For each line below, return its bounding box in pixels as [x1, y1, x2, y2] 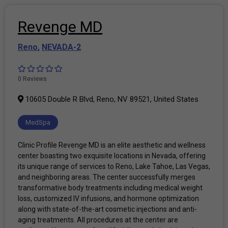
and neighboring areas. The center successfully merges [18, 173, 195, 181]
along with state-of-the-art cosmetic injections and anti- [18, 205, 197, 213]
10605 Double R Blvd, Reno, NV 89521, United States [23, 94, 198, 104]
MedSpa [25, 118, 50, 126]
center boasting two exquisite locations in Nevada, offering [18, 151, 206, 160]
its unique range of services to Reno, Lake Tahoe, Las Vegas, [18, 162, 210, 170]
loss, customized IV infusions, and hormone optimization [18, 194, 199, 203]
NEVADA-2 [42, 42, 81, 52]
